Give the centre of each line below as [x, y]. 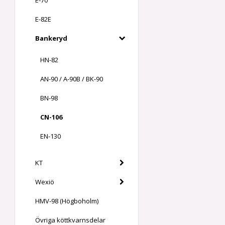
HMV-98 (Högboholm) [67, 201]
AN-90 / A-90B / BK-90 [72, 79]
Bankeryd [51, 38]
